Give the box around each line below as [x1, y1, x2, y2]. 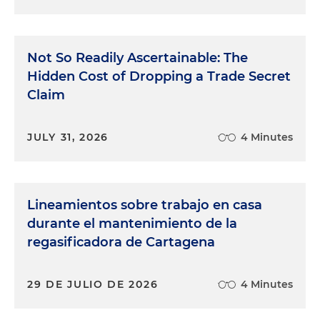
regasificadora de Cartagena [27, 234, 215, 250]
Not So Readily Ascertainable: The [27, 50, 248, 66]
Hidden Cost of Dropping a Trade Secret [27, 69, 291, 84]
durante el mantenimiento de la [27, 216, 237, 231]
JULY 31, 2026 [27, 131, 109, 144]
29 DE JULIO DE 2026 [27, 278, 159, 291]
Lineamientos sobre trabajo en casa [27, 197, 262, 213]
